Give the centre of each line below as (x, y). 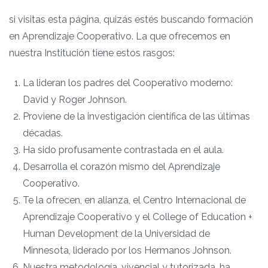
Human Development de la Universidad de (117, 234)
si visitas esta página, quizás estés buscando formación (131, 19)
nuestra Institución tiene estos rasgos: (92, 53)
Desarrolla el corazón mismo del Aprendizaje (122, 167)
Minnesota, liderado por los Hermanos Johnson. (127, 251)
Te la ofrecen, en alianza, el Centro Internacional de (135, 200)
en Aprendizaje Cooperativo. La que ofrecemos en (120, 36)
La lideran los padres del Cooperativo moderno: (128, 83)
